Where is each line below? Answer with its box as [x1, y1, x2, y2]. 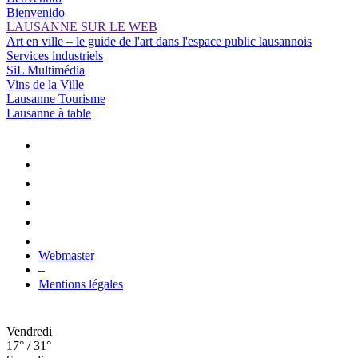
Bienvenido [6, 5, 65, 19]
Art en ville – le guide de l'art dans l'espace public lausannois [6, 34, 312, 48]
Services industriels [6, 48, 103, 62]
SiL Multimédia [6, 62, 85, 77]
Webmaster [38, 248, 94, 262]
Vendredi [6, 324, 52, 338]
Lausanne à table [6, 105, 91, 120]
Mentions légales [38, 276, 123, 291]
